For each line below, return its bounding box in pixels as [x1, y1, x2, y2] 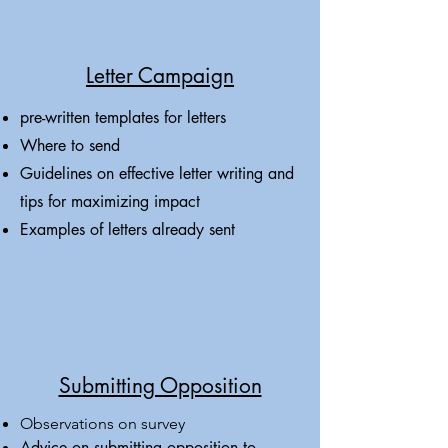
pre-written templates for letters [20, 107, 231, 128]
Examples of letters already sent [20, 219, 235, 240]
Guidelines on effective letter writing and [20, 163, 294, 184]
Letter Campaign [86, 62, 234, 89]
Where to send [20, 135, 120, 156]
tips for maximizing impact [20, 191, 200, 212]
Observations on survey [20, 414, 185, 433]
